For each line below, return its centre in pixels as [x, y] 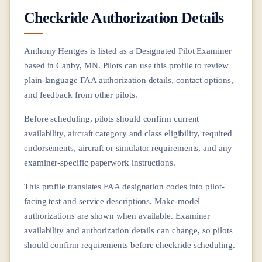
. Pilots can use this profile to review [163, 65]
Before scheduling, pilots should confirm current [112, 118]
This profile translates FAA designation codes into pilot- [124, 186]
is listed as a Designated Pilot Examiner [159, 50]
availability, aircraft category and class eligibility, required [128, 133]
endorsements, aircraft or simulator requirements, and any [128, 147]
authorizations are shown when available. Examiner [117, 215]
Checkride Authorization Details [124, 18]
